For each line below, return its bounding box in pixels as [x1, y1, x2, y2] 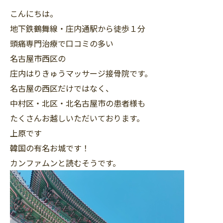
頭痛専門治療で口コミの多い [10, 37, 113, 49]
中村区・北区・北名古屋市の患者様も [10, 97, 145, 109]
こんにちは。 [10, 7, 58, 19]
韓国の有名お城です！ [10, 142, 90, 154]
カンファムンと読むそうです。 [10, 157, 120, 169]
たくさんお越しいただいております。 [10, 112, 144, 124]
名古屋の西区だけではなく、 [10, 82, 113, 94]
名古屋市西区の [10, 52, 66, 64]
